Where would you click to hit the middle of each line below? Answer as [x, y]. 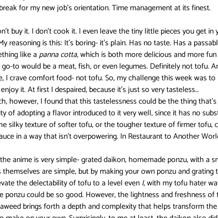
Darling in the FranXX [36, 29]
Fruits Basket [28, 68]
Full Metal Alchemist [101, 68]
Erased [134, 29]
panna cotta [58, 55]
